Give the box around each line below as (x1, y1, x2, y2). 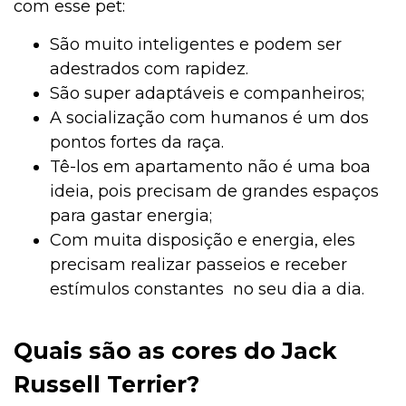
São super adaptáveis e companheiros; (50, 83, 364, 104)
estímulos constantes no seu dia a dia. (50, 279, 369, 300)
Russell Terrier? (14, 371, 199, 399)
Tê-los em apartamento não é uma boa (50, 157, 371, 178)
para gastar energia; (50, 206, 212, 227)
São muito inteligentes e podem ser (50, 34, 342, 55)
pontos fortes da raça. (50, 132, 228, 153)
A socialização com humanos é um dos (50, 108, 369, 129)
